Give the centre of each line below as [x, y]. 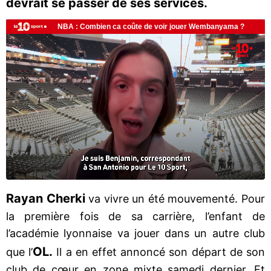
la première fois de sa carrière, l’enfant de [135, 216]
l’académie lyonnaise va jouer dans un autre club [135, 233]
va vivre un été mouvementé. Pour [177, 198]
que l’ [20, 252]
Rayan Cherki [47, 198]
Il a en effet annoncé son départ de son [159, 252]
